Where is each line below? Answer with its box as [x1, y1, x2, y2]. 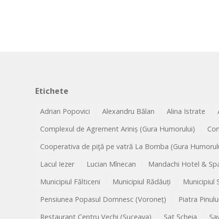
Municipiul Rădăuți [112, 177, 171, 187]
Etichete [35, 86, 68, 97]
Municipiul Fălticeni [40, 177, 100, 187]
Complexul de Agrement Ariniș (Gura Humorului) [40, 124, 195, 134]
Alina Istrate [167, 107, 205, 116]
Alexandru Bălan [102, 107, 154, 116]
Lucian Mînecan [87, 159, 136, 169]
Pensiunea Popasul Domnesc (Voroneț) [40, 195, 166, 204]
